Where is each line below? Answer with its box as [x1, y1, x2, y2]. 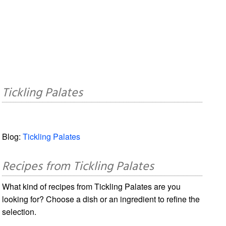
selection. [2, 205, 37, 217]
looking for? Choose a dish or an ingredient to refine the [2, 193, 200, 205]
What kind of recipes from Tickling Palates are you [2, 180, 181, 192]
